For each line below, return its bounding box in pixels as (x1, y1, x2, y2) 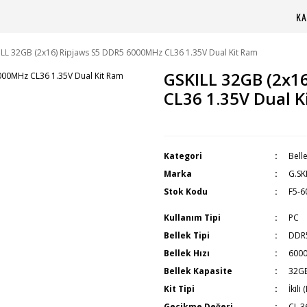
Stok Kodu (164, 186, 208, 197)
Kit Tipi (164, 283, 195, 295)
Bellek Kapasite (164, 265, 232, 277)
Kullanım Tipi (164, 212, 221, 223)
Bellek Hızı (164, 247, 210, 259)
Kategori (164, 150, 202, 162)
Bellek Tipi (164, 230, 210, 241)
